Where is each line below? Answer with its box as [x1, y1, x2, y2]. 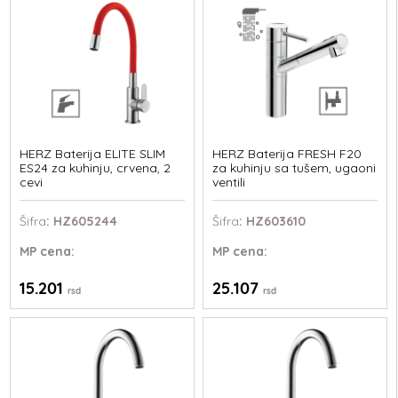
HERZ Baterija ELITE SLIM [20, 146, 166, 162]
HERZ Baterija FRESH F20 [211, 146, 362, 162]
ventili [211, 174, 245, 190]
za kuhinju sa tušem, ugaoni [211, 160, 376, 176]
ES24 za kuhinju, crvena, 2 [20, 160, 171, 176]
